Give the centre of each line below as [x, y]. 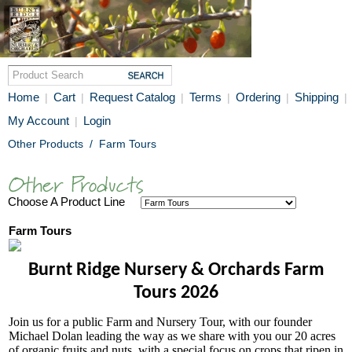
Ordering [260, 97]
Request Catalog [132, 97]
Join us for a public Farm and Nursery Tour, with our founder [160, 322]
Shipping [318, 97]
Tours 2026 [176, 293]
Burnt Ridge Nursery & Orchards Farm [176, 270]
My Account [38, 121]
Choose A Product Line [74, 202]
